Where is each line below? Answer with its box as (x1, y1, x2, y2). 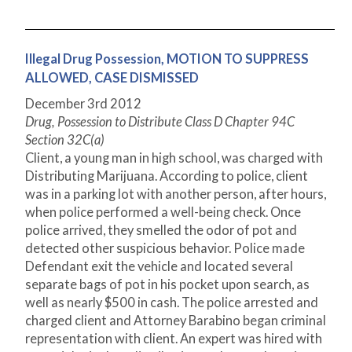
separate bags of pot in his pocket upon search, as (25, 277, 310, 293)
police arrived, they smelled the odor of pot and (25, 222, 297, 239)
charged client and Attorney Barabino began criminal (25, 313, 326, 329)
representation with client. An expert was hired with (25, 331, 322, 347)
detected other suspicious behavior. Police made (25, 240, 305, 257)
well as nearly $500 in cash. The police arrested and (25, 295, 318, 311)
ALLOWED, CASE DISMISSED (25, 70, 199, 86)
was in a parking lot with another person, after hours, (25, 186, 326, 203)
